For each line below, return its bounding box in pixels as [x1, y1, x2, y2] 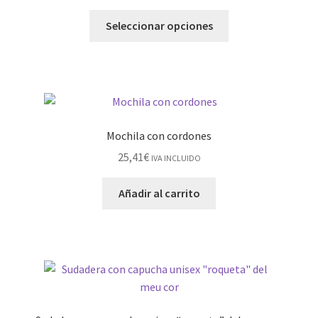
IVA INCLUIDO [150, 153, 201, 164]
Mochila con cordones [106, 128, 212, 143]
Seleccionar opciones [105, 18, 213, 33]
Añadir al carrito [118, 186, 200, 201]
